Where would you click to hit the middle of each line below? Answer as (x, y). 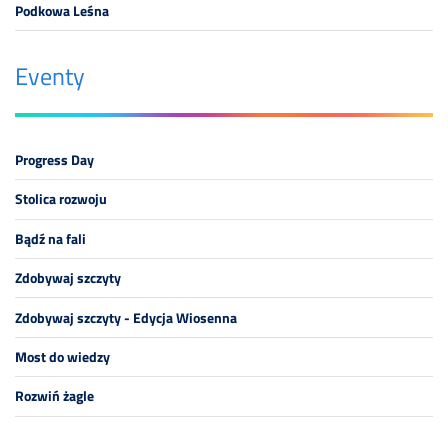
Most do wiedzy (62, 356)
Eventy (50, 75)
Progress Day (54, 160)
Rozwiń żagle (54, 396)
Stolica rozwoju (61, 199)
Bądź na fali (50, 238)
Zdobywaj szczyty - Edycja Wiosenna (126, 317)
